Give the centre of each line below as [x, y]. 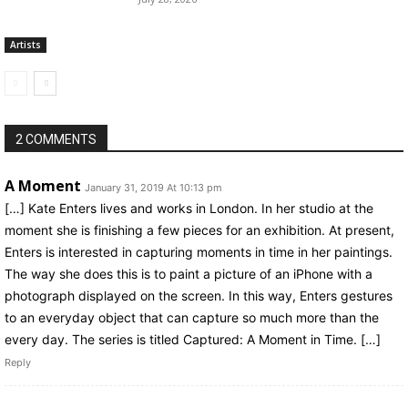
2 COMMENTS [56, 140]
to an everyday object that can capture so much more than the [192, 318]
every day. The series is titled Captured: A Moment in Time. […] [193, 340]
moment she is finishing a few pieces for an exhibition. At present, [199, 230]
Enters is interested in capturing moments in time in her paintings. [199, 252]
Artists [25, 45]
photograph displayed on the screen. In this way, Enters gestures [199, 296]
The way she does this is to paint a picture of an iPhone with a [189, 274]
